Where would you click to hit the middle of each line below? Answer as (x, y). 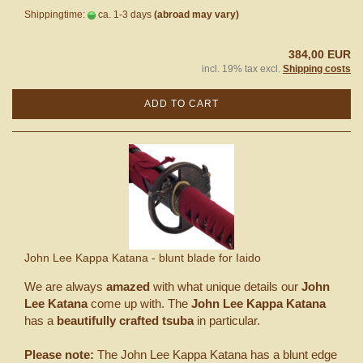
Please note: (61, 354)
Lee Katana (56, 303)
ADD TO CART (181, 103)
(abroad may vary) (196, 14)
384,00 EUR (320, 54)
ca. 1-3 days (124, 14)
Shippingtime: (56, 14)
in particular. (227, 320)
